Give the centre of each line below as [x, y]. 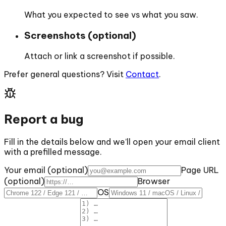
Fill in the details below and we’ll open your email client [112, 142]
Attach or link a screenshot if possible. [100, 56]
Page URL [200, 170]
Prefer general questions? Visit [64, 74]
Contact [142, 74]
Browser [154, 181]
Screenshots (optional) [80, 35]
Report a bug [44, 119]
